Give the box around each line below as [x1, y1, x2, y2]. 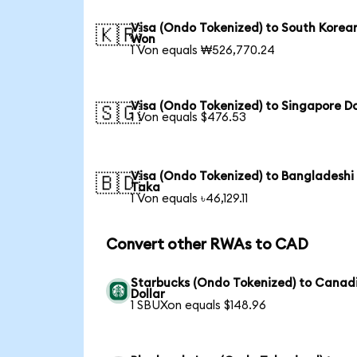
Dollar [131, 288, 166, 301]
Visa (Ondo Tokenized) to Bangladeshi [131, 170, 355, 182]
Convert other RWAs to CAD [105, 237, 308, 253]
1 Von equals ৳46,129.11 [131, 192, 249, 205]
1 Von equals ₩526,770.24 [131, 44, 276, 57]
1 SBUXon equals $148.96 [131, 300, 267, 312]
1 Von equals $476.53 [131, 111, 247, 124]
